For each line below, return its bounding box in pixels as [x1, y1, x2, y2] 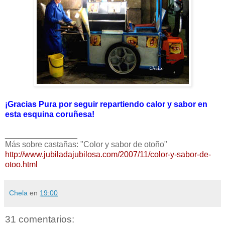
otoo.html [5, 160, 38, 169]
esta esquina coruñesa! [5, 109, 94, 119]
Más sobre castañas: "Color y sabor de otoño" [5, 140, 167, 149]
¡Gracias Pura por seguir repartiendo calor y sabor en [5, 99, 207, 108]
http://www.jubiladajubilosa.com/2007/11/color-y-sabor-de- [5, 150, 211, 159]
